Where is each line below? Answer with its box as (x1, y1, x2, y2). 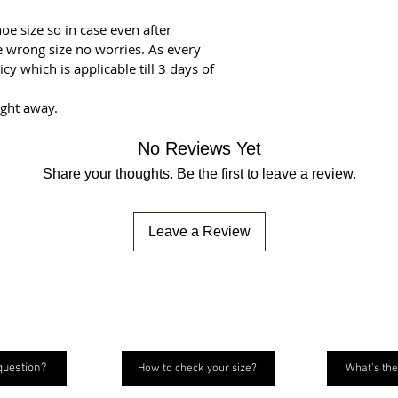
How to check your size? (137, 361, 257, 376)
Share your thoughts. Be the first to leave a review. (42, 165, 356, 181)
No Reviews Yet (137, 138, 261, 158)
